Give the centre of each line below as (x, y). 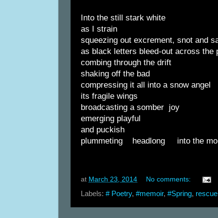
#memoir (150, 193)
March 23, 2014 (113, 180)
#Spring (180, 193)
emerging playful (112, 118)
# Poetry (119, 193)
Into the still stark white (123, 18)
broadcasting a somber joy (130, 107)
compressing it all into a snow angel (146, 85)
